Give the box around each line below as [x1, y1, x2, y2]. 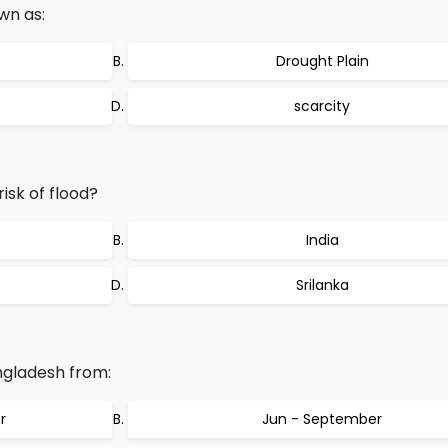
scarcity [294, 96, 350, 116]
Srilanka [295, 275, 349, 295]
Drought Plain [275, 51, 369, 71]
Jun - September [262, 409, 382, 429]
